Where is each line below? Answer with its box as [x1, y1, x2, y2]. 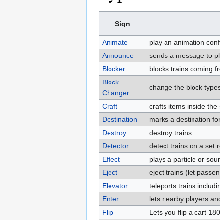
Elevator [102, 182, 128, 190]
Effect [102, 155, 120, 164]
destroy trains [149, 129, 192, 137]
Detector [102, 142, 129, 150]
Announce [102, 52, 134, 60]
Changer [102, 89, 129, 97]
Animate [102, 38, 128, 47]
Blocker [102, 65, 125, 73]
